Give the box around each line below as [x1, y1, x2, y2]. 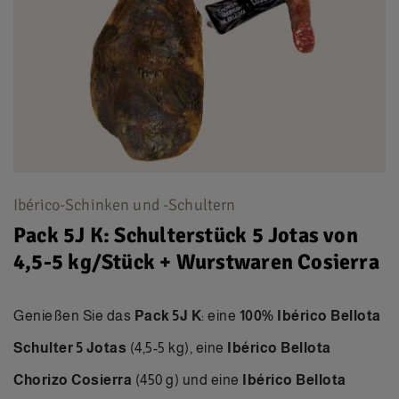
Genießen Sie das [13, 308, 134, 323]
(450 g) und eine [132, 372, 242, 387]
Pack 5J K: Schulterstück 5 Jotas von [13, 222, 358, 248]
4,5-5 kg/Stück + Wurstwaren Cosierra [13, 248, 379, 275]
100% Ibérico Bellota [239, 308, 381, 323]
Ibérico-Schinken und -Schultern [13, 195, 236, 215]
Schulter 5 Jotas [13, 340, 126, 355]
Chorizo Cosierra [13, 372, 132, 387]
